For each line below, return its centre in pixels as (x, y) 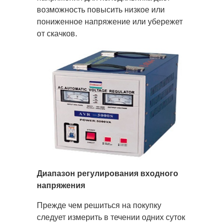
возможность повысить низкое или (101, 9)
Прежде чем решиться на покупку (99, 205)
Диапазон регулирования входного (108, 173)
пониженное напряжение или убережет (110, 21)
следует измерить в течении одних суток (111, 217)
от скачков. (57, 33)
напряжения (61, 185)
